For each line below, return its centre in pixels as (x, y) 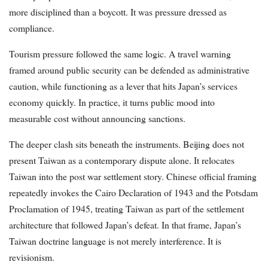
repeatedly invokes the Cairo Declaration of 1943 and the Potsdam (133, 192)
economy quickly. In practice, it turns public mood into (112, 102)
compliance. (32, 28)
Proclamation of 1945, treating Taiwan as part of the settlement (127, 208)
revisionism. (32, 257)
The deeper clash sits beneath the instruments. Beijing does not (127, 144)
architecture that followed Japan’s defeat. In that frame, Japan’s (125, 224)
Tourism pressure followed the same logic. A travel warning (120, 53)
